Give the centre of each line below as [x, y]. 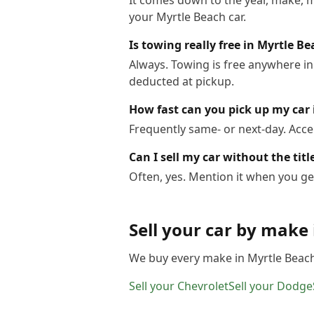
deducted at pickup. [182, 81]
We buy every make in [188, 258]
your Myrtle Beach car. [187, 17]
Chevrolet [203, 286]
